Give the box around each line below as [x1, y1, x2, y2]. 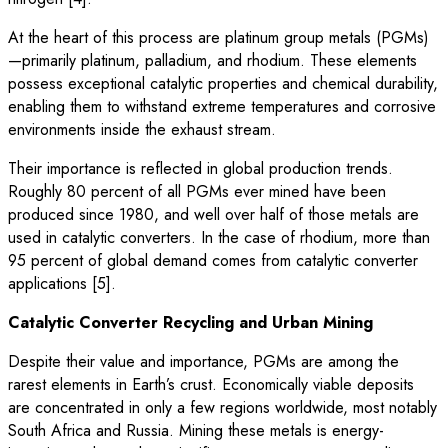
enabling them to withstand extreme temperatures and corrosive [8, 94, 436, 118]
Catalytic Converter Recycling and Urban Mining [8, 310, 373, 334]
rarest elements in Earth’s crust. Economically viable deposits [8, 372, 414, 396]
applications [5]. [8, 271, 116, 295]
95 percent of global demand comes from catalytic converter [8, 248, 418, 272]
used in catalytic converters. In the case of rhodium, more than [8, 225, 430, 249]
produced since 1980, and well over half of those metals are [8, 202, 419, 226]
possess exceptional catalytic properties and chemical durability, [8, 71, 438, 95]
